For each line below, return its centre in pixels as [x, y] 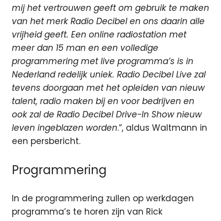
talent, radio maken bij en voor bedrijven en [103, 101]
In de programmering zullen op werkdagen [103, 199]
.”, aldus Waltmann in [162, 128]
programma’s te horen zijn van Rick [87, 212]
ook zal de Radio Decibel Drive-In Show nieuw [107, 115]
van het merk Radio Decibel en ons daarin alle [108, 21]
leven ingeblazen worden [65, 128]
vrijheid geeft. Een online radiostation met [99, 35]
